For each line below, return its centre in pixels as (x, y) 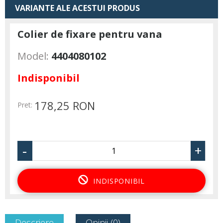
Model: (33, 56)
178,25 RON (65, 105)
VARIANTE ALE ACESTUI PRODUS (77, 8)
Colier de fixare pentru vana (90, 34)
